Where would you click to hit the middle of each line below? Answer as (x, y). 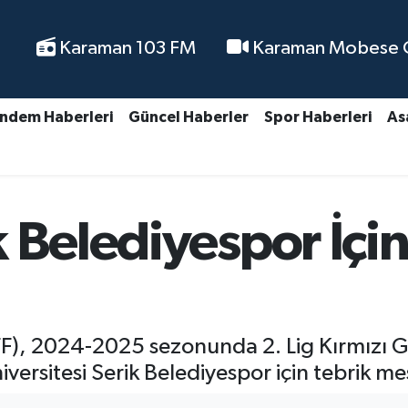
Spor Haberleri (317, 117)
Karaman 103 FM (125, 49)
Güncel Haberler (188, 117)
